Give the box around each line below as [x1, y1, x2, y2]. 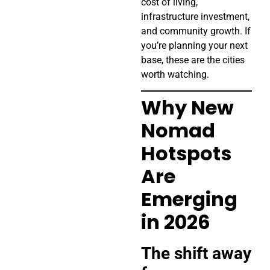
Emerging [141, 186, 237, 213]
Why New [141, 94, 234, 122]
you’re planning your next [141, 39, 248, 51]
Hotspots [141, 140, 231, 168]
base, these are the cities [141, 54, 245, 66]
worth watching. [141, 68, 209, 80]
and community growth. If [141, 25, 251, 37]
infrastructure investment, [141, 10, 250, 22]
